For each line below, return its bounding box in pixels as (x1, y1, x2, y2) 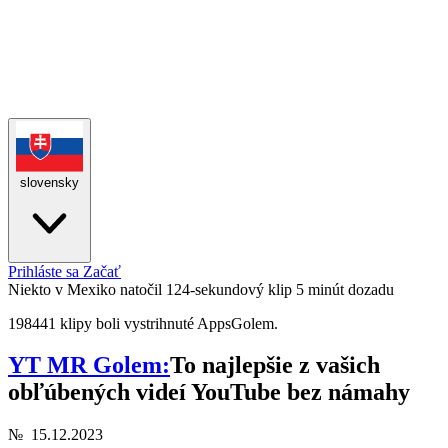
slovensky (20, 174, 79, 190)
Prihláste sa (8, 262, 83, 280)
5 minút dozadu (296, 280, 394, 298)
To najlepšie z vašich (170, 352, 380, 379)
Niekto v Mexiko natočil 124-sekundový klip (8, 280, 292, 298)
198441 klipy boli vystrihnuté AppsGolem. (8, 314, 278, 332)
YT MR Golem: (8, 352, 170, 379)
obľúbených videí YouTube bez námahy (8, 379, 410, 406)
